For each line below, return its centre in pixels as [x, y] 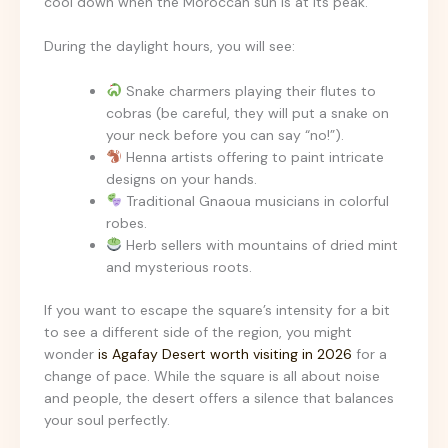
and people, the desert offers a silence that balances [219, 397]
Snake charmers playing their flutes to [248, 90]
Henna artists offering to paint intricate [252, 156]
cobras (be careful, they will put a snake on [247, 112]
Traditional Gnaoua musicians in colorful [255, 200]
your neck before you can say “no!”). [225, 134]
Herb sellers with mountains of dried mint [259, 244]
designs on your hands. [181, 178]
